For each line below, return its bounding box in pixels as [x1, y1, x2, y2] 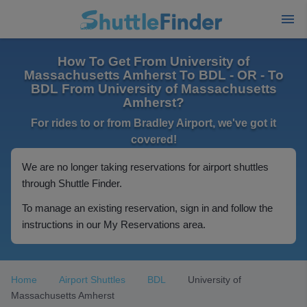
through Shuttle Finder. [22, 177, 122, 189]
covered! [130, 134, 177, 145]
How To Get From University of [58, 54, 249, 69]
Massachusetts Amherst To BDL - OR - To [23, 68, 284, 82]
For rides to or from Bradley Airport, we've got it [31, 117, 276, 129]
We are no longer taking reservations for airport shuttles [22, 161, 269, 173]
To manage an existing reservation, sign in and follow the [22, 202, 273, 214]
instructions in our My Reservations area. [22, 219, 206, 230]
